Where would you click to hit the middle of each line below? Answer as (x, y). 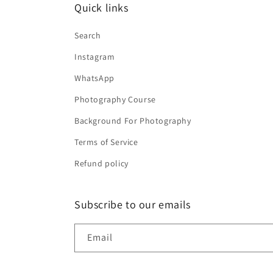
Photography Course (115, 100)
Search (88, 36)
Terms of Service (106, 142)
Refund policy (101, 164)
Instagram (95, 57)
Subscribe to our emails (133, 205)
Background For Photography (133, 121)
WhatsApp (94, 78)
